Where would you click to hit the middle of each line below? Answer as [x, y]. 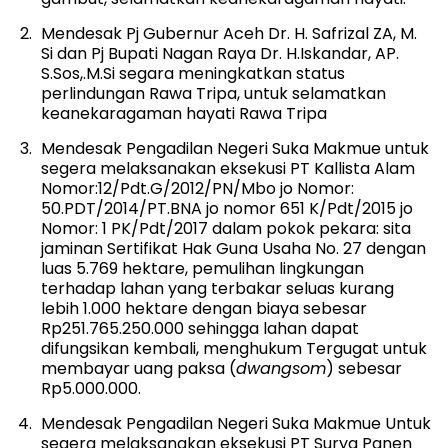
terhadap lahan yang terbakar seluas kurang [217, 288]
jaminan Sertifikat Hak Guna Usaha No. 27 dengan [233, 248]
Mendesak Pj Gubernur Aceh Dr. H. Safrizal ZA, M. [229, 33]
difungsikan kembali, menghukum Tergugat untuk [234, 348]
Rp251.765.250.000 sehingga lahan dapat [200, 328]
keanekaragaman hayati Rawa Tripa [184, 113]
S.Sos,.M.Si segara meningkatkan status [193, 73]
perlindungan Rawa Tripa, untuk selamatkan [213, 93]
